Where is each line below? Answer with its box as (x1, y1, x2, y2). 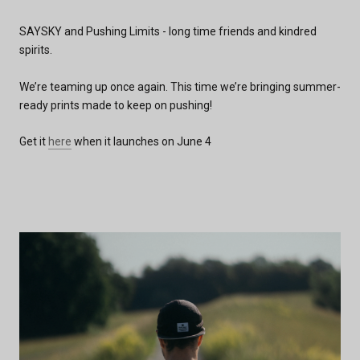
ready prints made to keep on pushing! (19, 98, 212, 112)
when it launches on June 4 (72, 134, 211, 148)
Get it (19, 134, 48, 148)
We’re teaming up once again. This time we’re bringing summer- (19, 80, 341, 93)
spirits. (19, 43, 52, 57)
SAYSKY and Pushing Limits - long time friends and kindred (19, 25, 317, 39)
